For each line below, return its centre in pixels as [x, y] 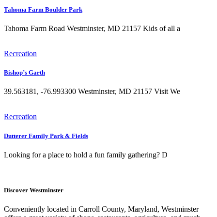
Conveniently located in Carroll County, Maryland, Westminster [101, 209]
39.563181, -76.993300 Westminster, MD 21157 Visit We [92, 92]
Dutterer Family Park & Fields [46, 136]
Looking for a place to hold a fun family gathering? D [86, 155]
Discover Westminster [34, 190]
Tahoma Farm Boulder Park [43, 9]
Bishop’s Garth [24, 73]
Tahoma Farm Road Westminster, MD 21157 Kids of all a [92, 29]
